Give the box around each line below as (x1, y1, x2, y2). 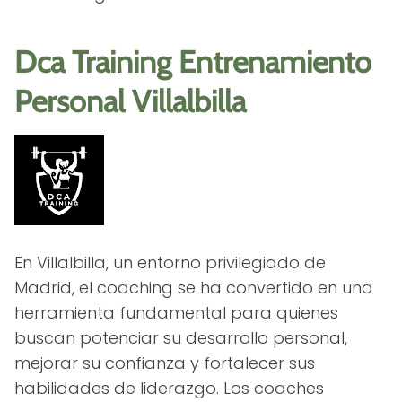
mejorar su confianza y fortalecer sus (14, 351, 315, 374)
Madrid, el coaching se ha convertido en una (14, 275, 373, 299)
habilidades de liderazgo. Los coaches (14, 376, 324, 399)
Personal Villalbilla (14, 82, 246, 120)
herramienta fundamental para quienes (14, 301, 338, 324)
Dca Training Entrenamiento (14, 42, 371, 81)
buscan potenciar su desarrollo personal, (14, 326, 347, 349)
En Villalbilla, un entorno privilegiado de (14, 250, 326, 274)
